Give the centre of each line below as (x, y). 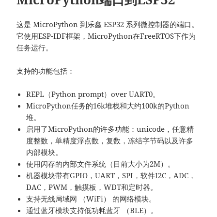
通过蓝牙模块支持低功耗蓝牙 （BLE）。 (92, 210)
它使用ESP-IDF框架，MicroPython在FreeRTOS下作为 (106, 36)
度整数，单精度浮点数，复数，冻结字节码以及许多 (110, 140)
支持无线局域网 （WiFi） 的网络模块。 (91, 198)
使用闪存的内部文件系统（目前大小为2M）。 (101, 163)
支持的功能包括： (46, 70)
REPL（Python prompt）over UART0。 (93, 94)
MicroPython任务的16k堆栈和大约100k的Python (108, 105)
